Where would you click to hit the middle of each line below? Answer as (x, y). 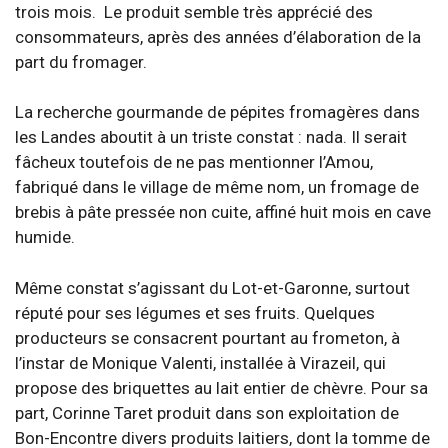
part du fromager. (81, 61)
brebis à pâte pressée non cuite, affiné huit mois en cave (223, 212)
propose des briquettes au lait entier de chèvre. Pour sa (221, 387)
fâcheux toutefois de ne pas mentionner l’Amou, (194, 162)
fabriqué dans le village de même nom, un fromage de (217, 187)
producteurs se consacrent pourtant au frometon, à (207, 337)
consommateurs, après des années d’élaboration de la (218, 36)
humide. (45, 237)
